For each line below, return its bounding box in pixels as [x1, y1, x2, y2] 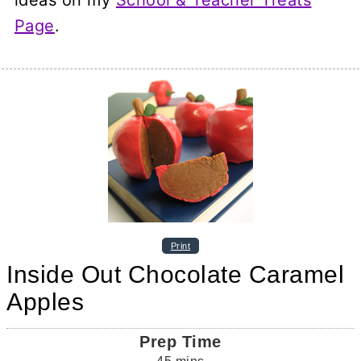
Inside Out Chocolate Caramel [6, 260, 345, 288]
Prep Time [139, 332, 222, 351]
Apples [6, 288, 85, 315]
